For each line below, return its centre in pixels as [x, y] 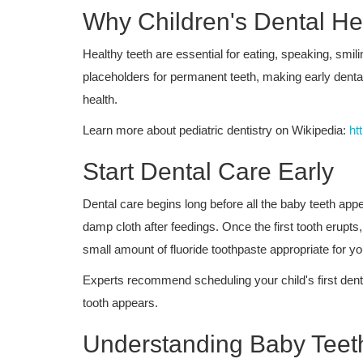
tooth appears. [120, 302]
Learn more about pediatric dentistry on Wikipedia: [216, 130]
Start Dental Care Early [208, 171]
